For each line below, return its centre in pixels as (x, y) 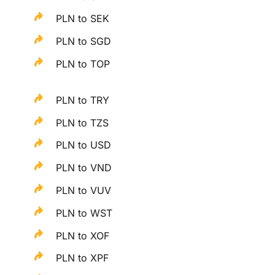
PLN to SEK (83, 19)
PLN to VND (84, 168)
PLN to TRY (83, 100)
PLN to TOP (83, 64)
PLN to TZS (83, 122)
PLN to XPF (83, 258)
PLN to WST (84, 213)
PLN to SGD (84, 41)
